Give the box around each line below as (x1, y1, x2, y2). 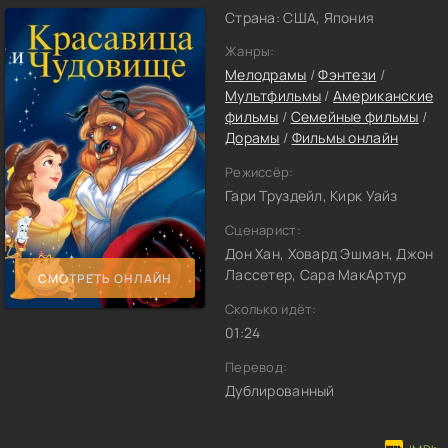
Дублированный (225, 381, 335, 400)
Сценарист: (225, 221, 301, 239)
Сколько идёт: (225, 300, 317, 318)
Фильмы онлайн (291, 128, 399, 147)
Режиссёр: (225, 163, 294, 181)
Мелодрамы (225, 65, 307, 84)
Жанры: (225, 42, 275, 60)
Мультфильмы (225, 86, 322, 105)
